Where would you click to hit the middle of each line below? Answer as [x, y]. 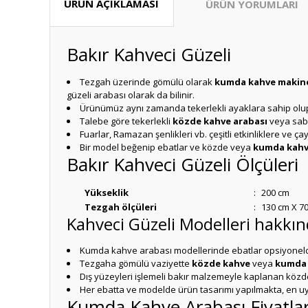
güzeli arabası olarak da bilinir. [131, 95]
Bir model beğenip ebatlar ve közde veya [166, 147]
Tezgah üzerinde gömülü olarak [147, 82]
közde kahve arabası [220, 121]
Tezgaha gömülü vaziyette [136, 263]
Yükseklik [107, 192]
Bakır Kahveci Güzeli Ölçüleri [183, 164]
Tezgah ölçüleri [121, 207]
